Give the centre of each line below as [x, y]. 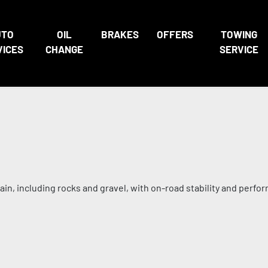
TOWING [239, 34]
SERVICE [239, 49]
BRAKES [120, 34]
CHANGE [64, 49]
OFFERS [175, 34]
